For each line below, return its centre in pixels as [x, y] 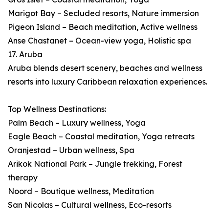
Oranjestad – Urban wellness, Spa [71, 150]
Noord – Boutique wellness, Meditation [81, 191]
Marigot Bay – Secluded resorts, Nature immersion [103, 13]
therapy [23, 178]
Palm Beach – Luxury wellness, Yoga [77, 123]
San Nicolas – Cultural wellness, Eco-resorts [90, 205]
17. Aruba [25, 55]
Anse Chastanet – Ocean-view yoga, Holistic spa [99, 41]
